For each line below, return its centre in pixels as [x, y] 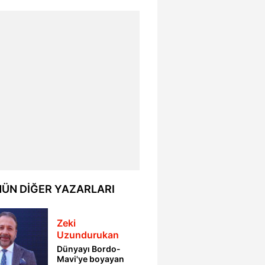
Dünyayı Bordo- [89, 249]
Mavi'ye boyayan [91, 259]
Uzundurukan [88, 235]
